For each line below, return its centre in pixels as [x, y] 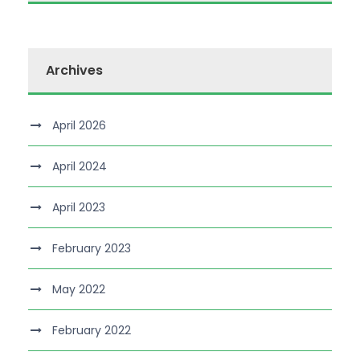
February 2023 [92, 248]
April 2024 [80, 166]
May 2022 [79, 289]
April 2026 [79, 125]
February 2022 [92, 330]
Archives [74, 70]
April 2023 [79, 207]
